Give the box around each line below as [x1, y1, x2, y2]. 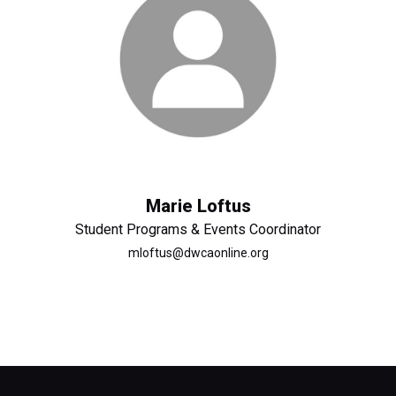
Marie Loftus [145, 195, 251, 217]
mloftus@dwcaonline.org [127, 246, 269, 260]
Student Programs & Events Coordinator [75, 221, 321, 238]
